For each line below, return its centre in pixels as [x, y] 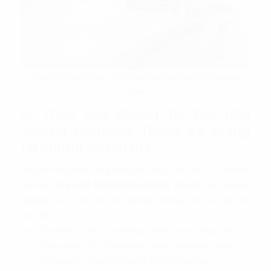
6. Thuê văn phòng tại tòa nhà [135, 113]
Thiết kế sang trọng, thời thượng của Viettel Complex [135, 76]
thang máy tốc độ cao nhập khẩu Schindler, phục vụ [144, 245]
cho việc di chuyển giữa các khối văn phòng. [126, 260]
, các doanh [226, 184]
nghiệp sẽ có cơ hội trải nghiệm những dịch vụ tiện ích [135, 200]
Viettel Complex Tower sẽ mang [135, 130]
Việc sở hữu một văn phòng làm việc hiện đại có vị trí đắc [135, 169]
